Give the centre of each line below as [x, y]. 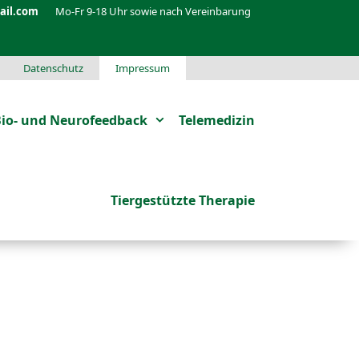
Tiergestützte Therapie [183, 200]
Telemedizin [217, 120]
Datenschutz [53, 68]
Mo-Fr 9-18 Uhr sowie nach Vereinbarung [145, 11]
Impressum [143, 68]
